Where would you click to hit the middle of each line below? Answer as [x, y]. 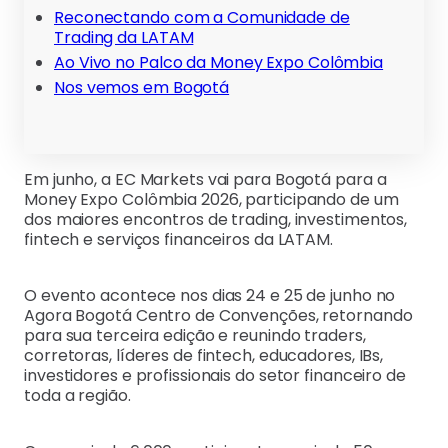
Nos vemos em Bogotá [142, 88]
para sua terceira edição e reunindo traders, [195, 336]
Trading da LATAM [124, 38]
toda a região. [77, 396]
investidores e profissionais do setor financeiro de [215, 376]
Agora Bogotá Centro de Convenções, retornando [218, 316]
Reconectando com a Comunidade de [202, 18]
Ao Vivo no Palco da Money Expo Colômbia [219, 63]
